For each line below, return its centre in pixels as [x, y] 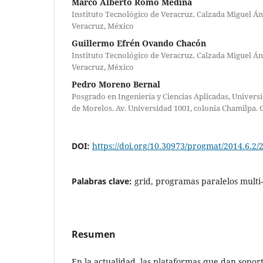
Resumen [94, 234]
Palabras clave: [103, 181]
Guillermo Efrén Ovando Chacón [139, 43]
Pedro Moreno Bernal [116, 84]
